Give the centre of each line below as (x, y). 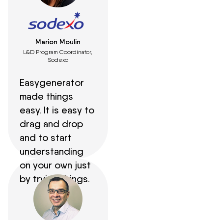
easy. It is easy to (57, 110)
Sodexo (58, 59)
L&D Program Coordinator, (58, 52)
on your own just (55, 165)
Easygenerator (52, 82)
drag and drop (51, 124)
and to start (46, 137)
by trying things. (55, 179)
